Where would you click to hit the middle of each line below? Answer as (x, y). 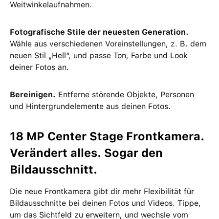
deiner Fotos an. (39, 67)
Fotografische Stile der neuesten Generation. (99, 32)
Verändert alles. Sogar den (86, 153)
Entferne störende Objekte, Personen (125, 95)
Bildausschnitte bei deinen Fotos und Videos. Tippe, (105, 203)
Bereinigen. (33, 95)
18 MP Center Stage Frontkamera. (107, 136)
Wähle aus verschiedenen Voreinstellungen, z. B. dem (108, 44)
